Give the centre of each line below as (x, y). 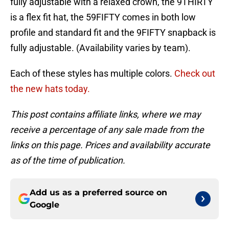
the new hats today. (50, 89)
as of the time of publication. (68, 161)
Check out (195, 74)
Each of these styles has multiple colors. (92, 74)
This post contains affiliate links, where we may (106, 114)
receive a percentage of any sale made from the (107, 130)
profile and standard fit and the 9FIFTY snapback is (113, 33)
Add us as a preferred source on (98, 193)
